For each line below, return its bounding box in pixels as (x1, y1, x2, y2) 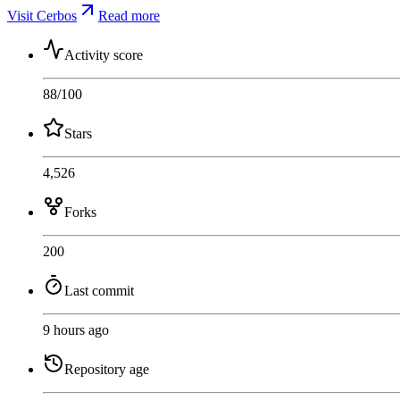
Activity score (64, 46, 143, 62)
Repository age (64, 361, 149, 377)
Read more (98, 7, 160, 23)
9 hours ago (43, 321, 109, 337)
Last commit (64, 282, 134, 298)
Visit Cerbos (7, 7, 77, 23)
